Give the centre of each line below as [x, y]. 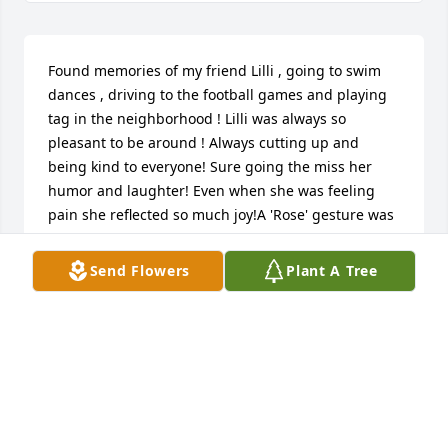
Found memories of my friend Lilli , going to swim [214, 71]
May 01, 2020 [92, 305]
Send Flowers [140, 270]
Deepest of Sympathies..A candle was [269, 405]
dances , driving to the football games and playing [217, 95]
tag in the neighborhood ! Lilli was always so [197, 119]
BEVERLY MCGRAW [112, 285]
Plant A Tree [332, 270]
